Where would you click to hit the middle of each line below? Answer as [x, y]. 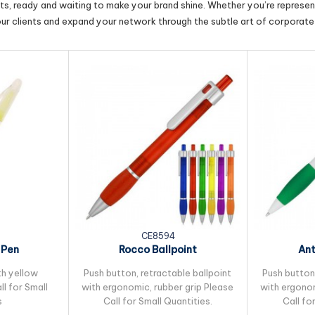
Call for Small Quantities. [157, 301]
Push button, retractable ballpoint [157, 273]
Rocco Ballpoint [157, 250]
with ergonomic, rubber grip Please [157, 287]
